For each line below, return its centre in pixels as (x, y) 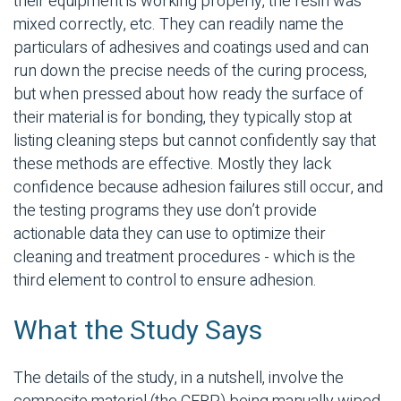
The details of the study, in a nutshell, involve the (179, 379)
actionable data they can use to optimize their (170, 235)
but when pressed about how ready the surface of (188, 95)
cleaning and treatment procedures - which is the (184, 258)
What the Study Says (138, 332)
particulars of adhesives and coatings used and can (191, 48)
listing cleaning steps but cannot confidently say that (195, 141)
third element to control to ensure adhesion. (165, 281)
